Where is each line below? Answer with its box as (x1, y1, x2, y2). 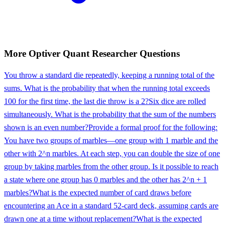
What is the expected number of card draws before (32, 188, 191, 197)
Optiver (29, 48, 60, 59)
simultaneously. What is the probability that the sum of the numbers (4, 110, 216, 119)
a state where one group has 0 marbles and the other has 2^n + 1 (4, 175, 207, 184)
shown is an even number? (4, 123, 88, 132)
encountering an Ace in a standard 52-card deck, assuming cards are (4, 201, 218, 210)
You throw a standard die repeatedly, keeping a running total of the (4, 71, 214, 80)
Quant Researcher (63, 48, 137, 59)
